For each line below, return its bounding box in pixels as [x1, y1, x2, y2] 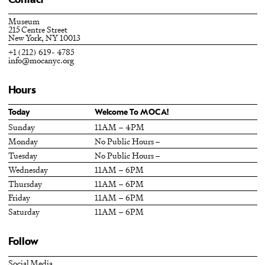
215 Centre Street [8, 23, 68, 35]
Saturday [8, 206, 40, 218]
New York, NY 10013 [8, 31, 81, 43]
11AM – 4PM [94, 121, 144, 132]
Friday [8, 192, 30, 203]
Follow [8, 237, 38, 248]
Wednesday [8, 163, 48, 175]
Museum [8, 15, 40, 27]
